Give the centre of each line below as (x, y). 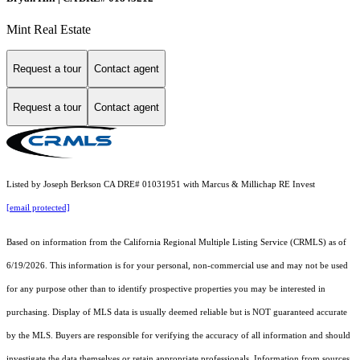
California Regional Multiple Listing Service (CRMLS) (225, 243)
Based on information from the (65, 243)
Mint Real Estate (49, 29)
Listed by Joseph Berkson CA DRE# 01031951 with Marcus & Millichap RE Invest (161, 185)
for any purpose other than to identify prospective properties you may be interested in (166, 289)
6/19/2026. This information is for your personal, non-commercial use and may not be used (177, 266)
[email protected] (38, 208)
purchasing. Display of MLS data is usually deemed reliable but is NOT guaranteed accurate (177, 313)
